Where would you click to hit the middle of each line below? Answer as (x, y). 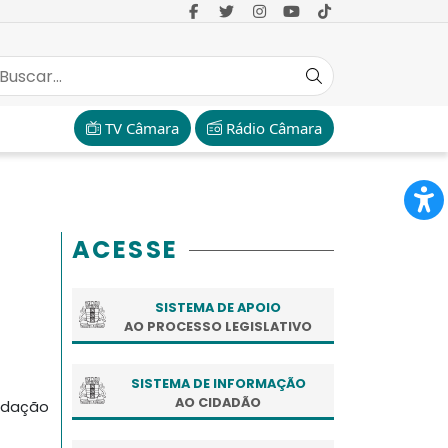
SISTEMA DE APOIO (218, 307)
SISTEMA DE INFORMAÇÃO (218, 383)
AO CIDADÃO (218, 402)
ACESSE (125, 249)
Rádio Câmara (272, 127)
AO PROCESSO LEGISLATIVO (218, 326)
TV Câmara (140, 127)
